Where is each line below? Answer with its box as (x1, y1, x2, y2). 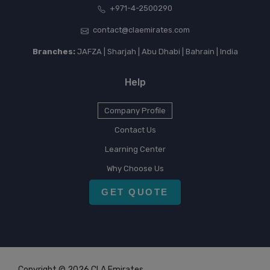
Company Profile (104, 106, 166, 116)
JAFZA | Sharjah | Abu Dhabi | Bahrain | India (75, 47, 238, 57)
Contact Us (114, 125, 156, 135)
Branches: (32, 47, 75, 57)
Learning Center (104, 145, 166, 154)
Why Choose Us (106, 164, 164, 174)
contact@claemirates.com (92, 25, 190, 35)
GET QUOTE (101, 187, 169, 198)
